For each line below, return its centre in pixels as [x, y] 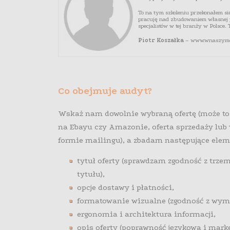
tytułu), [91, 174]
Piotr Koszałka [161, 41]
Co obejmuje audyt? [105, 91]
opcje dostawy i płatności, [126, 188]
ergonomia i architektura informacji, [147, 214]
